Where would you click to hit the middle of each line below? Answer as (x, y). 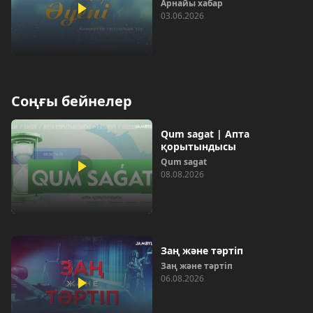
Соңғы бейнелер (72, 101)
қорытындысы (198, 146)
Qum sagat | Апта (205, 133)
